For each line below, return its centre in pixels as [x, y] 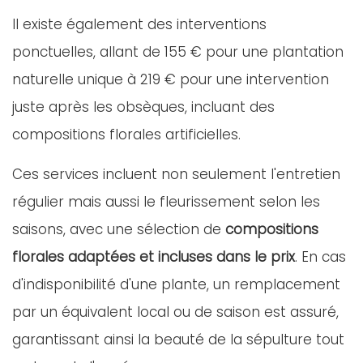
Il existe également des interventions [139, 24]
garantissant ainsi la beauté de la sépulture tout [178, 340]
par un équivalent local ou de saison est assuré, [175, 312]
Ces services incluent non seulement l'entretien [176, 174]
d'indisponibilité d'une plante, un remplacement [176, 284]
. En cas [320, 257]
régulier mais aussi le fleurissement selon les [166, 202]
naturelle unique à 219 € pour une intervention [171, 79]
